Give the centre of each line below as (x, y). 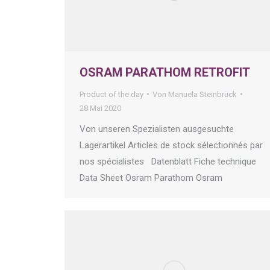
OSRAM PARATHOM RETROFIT (165, 72)
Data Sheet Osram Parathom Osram (153, 177)
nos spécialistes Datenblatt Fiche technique (168, 161)
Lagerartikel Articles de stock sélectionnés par (171, 145)
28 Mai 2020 (100, 108)
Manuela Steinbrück (202, 94)
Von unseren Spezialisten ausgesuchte (157, 129)
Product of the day (111, 94)
